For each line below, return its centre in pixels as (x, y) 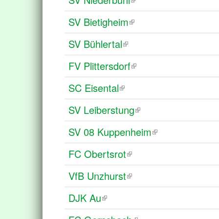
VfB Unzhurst (97, 176)
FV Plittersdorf (99, 66)
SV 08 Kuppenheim (110, 132)
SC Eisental (94, 88)
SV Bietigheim (99, 22)
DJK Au (85, 198)
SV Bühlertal (95, 44)
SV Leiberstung (101, 110)
